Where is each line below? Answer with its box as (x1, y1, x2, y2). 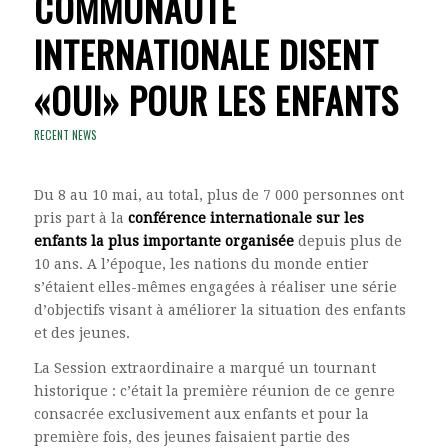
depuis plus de (293, 233, 402, 250)
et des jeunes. (33, 325, 130, 342)
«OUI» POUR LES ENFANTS (33, 73, 399, 127)
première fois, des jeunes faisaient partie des (33, 428, 350, 445)
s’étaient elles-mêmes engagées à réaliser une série (33, 279, 397, 296)
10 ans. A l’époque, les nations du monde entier (33, 256, 369, 273)
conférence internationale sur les (127, 210, 364, 227)
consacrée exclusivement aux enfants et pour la (33, 405, 369, 422)
